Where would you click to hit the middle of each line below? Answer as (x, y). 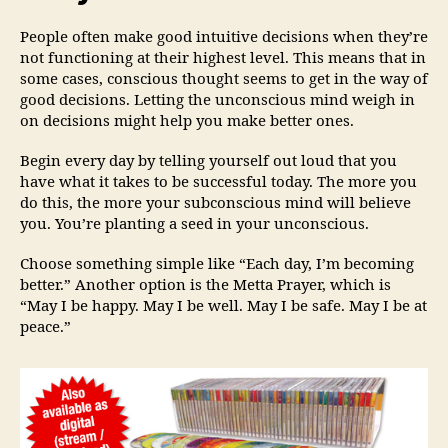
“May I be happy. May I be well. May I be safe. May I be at (223, 306)
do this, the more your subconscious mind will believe (215, 203)
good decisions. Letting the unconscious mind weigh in (217, 101)
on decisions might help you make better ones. (189, 122)
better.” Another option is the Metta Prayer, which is (205, 285)
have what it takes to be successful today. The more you (218, 182)
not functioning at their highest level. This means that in (223, 59)
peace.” (47, 327)
